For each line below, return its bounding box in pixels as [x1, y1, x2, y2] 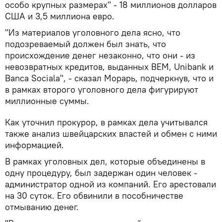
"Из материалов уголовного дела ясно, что [5, 26, 180, 38]
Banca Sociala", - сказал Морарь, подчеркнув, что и [5, 72, 214, 84]
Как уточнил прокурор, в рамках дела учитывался [5, 116, 208, 128]
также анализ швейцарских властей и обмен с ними [5, 127, 217, 139]
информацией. [5, 139, 64, 151]
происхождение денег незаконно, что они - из [5, 49, 195, 61]
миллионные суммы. [5, 95, 89, 107]
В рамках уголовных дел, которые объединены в [5, 155, 205, 167]
